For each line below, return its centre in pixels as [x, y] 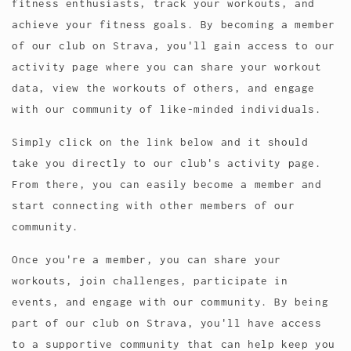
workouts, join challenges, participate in [150, 280]
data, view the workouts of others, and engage [164, 88]
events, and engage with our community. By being [170, 302]
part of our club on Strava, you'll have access [167, 323]
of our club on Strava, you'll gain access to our [174, 45]
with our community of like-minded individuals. [167, 109]
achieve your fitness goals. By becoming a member [174, 24]
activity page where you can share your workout [167, 67]
